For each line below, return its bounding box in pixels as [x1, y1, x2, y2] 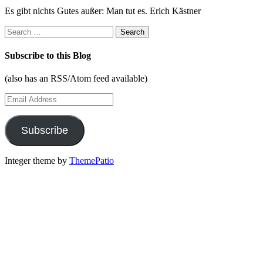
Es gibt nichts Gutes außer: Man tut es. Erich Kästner [5, 5, 201, 16]
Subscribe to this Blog [5, 50, 91, 61]
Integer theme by [5, 156, 69, 166]
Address [4, 103, 35, 114]
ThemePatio [69, 156, 114, 166]
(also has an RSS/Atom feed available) [5, 73, 147, 84]
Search [4, 25, 29, 35]
